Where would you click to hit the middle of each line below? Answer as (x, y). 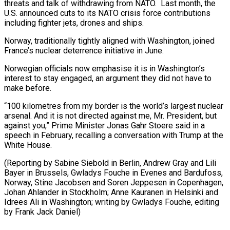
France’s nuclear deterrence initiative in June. (84, 50)
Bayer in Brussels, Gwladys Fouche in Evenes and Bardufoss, (113, 172)
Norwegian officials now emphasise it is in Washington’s (104, 68)
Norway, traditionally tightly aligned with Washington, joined (109, 41)
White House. (28, 145)
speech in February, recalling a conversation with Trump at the (114, 135)
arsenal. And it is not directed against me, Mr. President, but (110, 116)
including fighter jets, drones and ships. (74, 23)
